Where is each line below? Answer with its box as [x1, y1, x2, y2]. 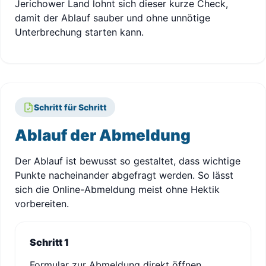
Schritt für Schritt [34, 102, 107, 112]
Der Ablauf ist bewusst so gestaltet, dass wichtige [15, 155, 240, 167]
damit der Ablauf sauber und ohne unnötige [15, 12, 210, 24]
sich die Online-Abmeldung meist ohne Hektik [15, 183, 220, 195]
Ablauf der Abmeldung [15, 126, 191, 144]
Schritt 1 [30, 236, 69, 248]
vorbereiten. [15, 198, 69, 210]
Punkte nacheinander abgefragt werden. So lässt [15, 169, 233, 181]
